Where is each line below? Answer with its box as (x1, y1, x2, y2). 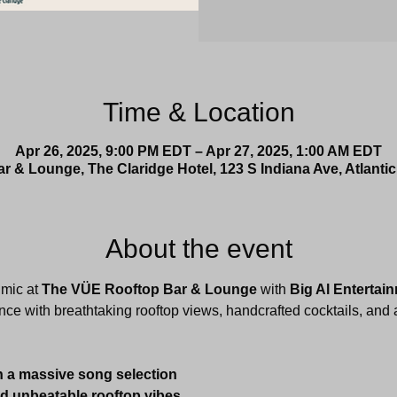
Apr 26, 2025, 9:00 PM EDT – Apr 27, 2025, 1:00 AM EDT (15, 144, 382, 159)
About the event (105, 234, 292, 263)
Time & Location (102, 97, 295, 127)
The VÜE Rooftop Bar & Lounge (41, 282, 257, 297)
